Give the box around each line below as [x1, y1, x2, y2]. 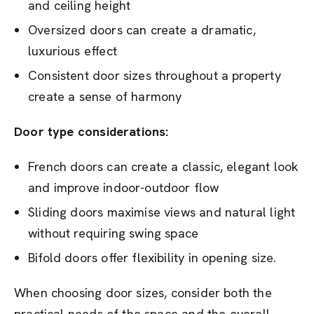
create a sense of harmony [28, 88, 182, 104]
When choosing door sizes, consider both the [14, 285, 272, 301]
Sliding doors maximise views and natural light [28, 204, 296, 220]
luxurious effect [28, 43, 117, 59]
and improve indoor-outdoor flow [28, 179, 219, 196]
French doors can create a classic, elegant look [28, 158, 299, 175]
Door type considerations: [14, 123, 169, 139]
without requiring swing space [28, 225, 199, 241]
